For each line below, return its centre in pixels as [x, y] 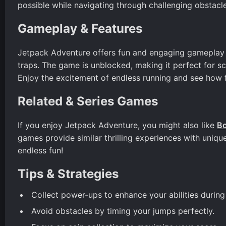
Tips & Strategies [68, 174]
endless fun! [40, 150]
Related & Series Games [88, 101]
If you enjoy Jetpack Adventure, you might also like [117, 125]
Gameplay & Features [80, 28]
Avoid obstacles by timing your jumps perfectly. [123, 211]
